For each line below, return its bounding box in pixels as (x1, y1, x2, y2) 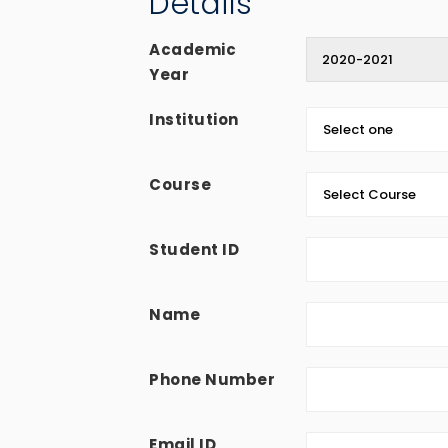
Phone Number (149, 369, 276, 391)
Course (149, 174, 212, 196)
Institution (149, 109, 239, 131)
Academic (149, 39, 237, 61)
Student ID (149, 239, 240, 261)
